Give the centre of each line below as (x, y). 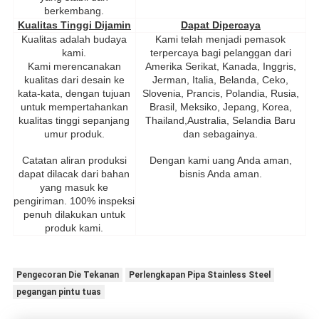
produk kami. (74, 228)
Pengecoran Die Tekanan (67, 275)
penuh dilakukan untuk (74, 215)
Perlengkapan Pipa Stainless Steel (199, 275)
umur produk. (74, 134)
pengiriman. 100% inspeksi (74, 201)
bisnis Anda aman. (220, 174)
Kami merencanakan (74, 67)
